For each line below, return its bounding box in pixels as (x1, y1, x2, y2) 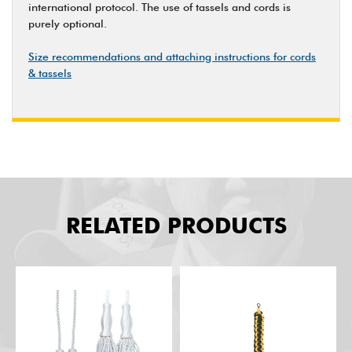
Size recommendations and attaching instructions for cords (28, 49, 316, 63)
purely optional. (28, 16, 107, 30)
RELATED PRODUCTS (65, 211, 287, 239)
